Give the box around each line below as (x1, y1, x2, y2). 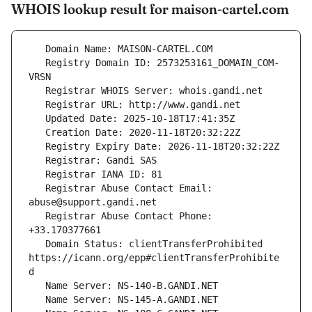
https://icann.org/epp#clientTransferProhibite (29, 252, 279, 264)
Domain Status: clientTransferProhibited (29, 238, 45, 250)
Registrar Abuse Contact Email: (29, 182, 45, 194)
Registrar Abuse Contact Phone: (29, 210, 45, 222)
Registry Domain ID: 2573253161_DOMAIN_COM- (29, 57, 45, 69)
